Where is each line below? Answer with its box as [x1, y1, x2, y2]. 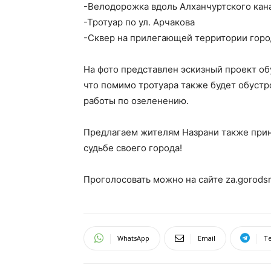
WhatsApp [117, 233, 149, 243]
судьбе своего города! [83, 142, 182, 154]
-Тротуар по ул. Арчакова [83, 16, 195, 28]
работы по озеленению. [83, 94, 189, 106]
